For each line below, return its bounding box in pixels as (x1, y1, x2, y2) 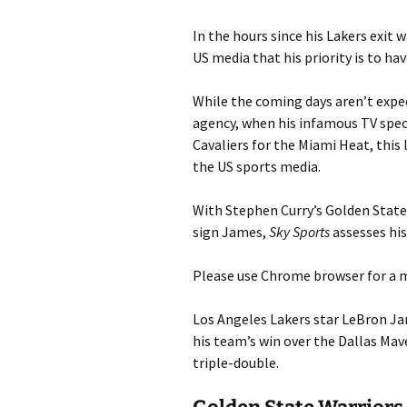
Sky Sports (269, 222, 330, 241)
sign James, (193, 222, 269, 241)
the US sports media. (193, 156, 321, 175)
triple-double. (193, 352, 279, 372)
